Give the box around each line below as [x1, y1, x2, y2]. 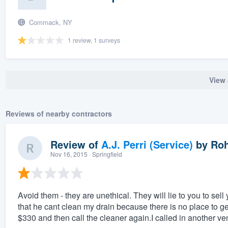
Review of [50, 137, 101, 152]
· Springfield [87, 150, 122, 159]
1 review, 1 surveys [67, 35, 120, 44]
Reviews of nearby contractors [5, 108, 112, 119]
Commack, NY [26, 17, 72, 27]
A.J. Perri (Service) [101, 137, 193, 152]
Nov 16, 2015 [50, 150, 88, 159]
